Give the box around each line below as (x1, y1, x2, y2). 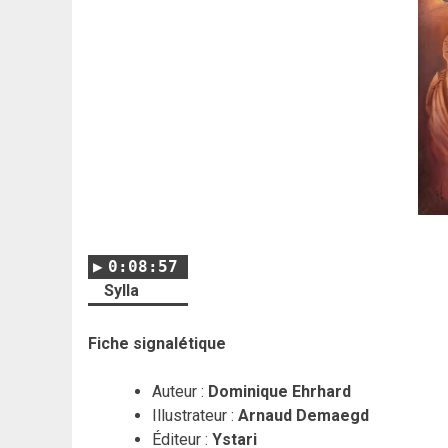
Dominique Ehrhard (208, 381, 351, 401)
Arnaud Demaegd (238, 405, 369, 425)
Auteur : (152, 381, 208, 401)
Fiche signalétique (88, 333, 226, 353)
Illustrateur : (152, 405, 238, 425)
